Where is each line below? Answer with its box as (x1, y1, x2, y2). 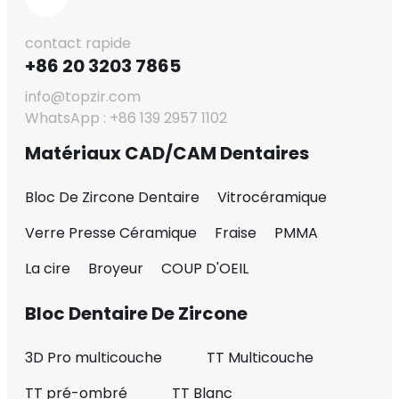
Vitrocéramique (217, 187, 327, 208)
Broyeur (88, 258, 143, 280)
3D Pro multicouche (25, 347, 162, 369)
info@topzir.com (25, 86, 141, 108)
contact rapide (25, 33, 131, 54)
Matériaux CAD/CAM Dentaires (25, 141, 309, 167)
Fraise (215, 223, 256, 244)
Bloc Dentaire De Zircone (25, 301, 248, 327)
